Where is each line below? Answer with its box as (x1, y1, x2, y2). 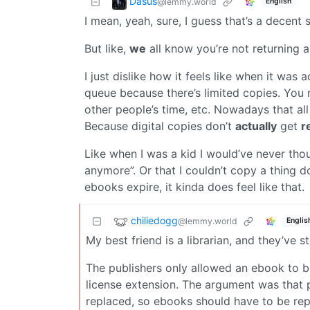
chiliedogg (131, 214, 178, 226)
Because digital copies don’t (84, 118, 235, 133)
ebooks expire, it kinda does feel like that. (84, 179, 304, 194)
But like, (84, 41, 129, 55)
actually (235, 118, 277, 133)
